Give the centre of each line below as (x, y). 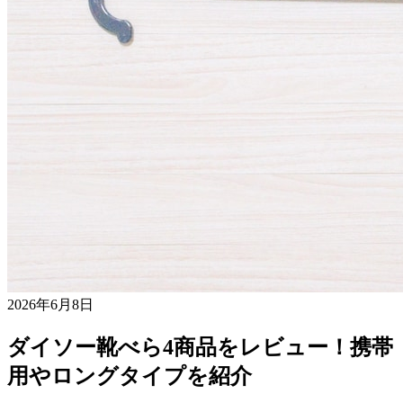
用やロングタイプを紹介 (130, 376)
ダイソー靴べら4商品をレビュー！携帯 (200, 347)
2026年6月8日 (50, 304)
